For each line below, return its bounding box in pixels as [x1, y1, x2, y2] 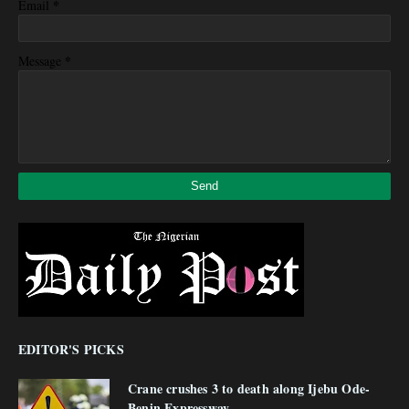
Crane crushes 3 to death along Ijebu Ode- [128, 379, 371, 398]
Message [18, 52, 65, 69]
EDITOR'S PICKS [18, 340, 124, 359]
